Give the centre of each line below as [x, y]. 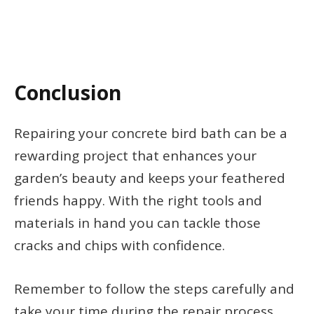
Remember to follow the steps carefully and [154, 288]
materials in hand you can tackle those [137, 223]
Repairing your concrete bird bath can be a [151, 134]
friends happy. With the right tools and [138, 201]
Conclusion [68, 93]
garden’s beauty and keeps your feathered [150, 178]
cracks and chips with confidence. [120, 246]
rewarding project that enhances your [135, 156]
